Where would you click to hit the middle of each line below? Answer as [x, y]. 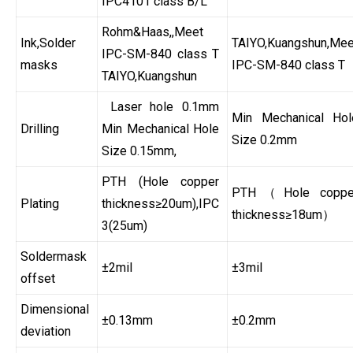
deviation [46, 332]
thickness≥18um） [283, 215]
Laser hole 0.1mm [160, 107]
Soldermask [54, 257]
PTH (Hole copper [160, 182]
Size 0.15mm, [139, 151]
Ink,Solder [48, 43]
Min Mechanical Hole [160, 129]
